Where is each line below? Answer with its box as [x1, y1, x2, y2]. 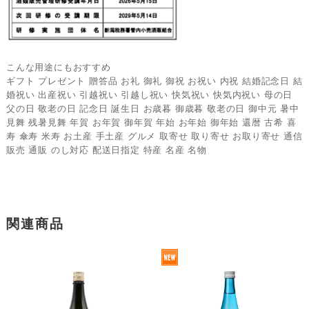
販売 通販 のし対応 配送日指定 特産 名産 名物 [6, 145, 207, 156]
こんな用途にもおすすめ [6, 62, 111, 73]
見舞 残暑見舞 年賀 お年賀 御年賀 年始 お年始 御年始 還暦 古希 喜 [6, 117, 297, 128]
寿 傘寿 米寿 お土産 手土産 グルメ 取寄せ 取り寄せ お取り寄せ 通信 [6, 131, 303, 142]
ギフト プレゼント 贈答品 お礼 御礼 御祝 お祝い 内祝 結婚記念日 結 [6, 76, 303, 87]
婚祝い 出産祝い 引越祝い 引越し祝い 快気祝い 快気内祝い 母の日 [6, 90, 293, 101]
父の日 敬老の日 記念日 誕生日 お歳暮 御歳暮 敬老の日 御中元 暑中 [6, 103, 299, 114]
